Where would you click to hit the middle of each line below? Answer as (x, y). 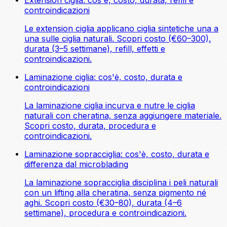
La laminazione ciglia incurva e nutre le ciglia (110, 105)
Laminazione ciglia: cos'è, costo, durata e (103, 77)
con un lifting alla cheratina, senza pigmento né (115, 192)
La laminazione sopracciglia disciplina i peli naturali (121, 182)
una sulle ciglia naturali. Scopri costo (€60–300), (118, 38)
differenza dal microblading (76, 164)
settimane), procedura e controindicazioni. (105, 213)
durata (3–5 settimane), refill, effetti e (95, 48)
